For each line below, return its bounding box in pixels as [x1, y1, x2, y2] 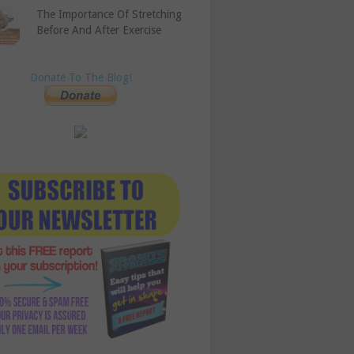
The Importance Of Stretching [36, 8, 183, 21]
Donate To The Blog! [29, 71, 132, 85]
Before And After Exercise [36, 24, 162, 37]
